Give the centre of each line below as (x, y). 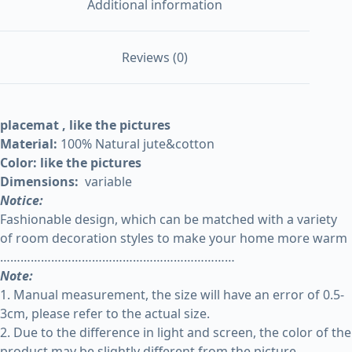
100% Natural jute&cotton (137, 143)
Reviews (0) (155, 57)
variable (105, 181)
